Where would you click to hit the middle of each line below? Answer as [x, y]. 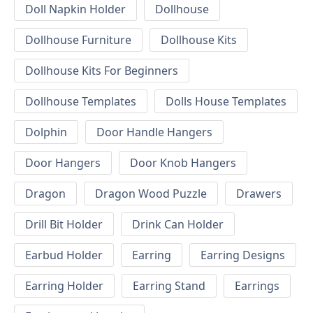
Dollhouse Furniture [78, 39]
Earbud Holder [64, 255]
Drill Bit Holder [64, 224]
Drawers [259, 193]
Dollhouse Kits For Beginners [102, 70]
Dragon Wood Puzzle [151, 193]
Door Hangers [63, 162]
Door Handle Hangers [154, 132]
